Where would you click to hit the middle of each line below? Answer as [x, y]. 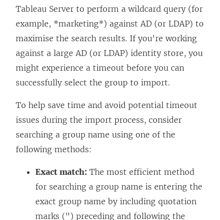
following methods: [54, 149]
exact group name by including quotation [116, 201]
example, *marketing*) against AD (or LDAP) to [110, 23]
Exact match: [61, 172]
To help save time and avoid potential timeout [107, 105]
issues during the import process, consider [99, 120]
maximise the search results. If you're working [106, 38]
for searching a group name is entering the [119, 186]
